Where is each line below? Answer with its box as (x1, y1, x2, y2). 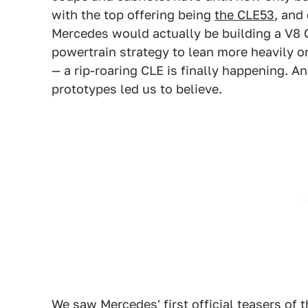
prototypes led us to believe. (52, 82, 222, 96)
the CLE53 (214, 8, 274, 22)
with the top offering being (52, 8, 214, 22)
